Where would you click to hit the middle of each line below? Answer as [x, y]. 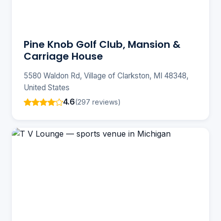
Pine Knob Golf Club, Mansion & [102, 45]
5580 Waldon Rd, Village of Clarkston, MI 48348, [106, 76]
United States [47, 88]
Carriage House [63, 56]
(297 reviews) [98, 102]
